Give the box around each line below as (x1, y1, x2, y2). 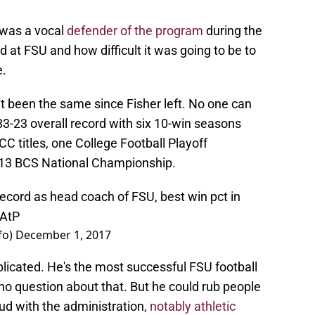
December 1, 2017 (15, 227, 111, 243)
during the (203, 23, 262, 39)
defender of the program (67, 23, 203, 39)
